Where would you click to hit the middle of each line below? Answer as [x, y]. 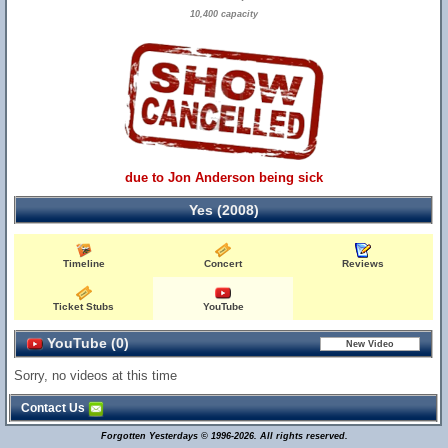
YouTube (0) [86, 343]
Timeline [83, 263]
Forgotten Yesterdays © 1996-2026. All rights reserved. [224, 436]
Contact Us [54, 408]
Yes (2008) [223, 210]
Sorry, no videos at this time [95, 375]
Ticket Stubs [84, 306]
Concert [223, 263]
